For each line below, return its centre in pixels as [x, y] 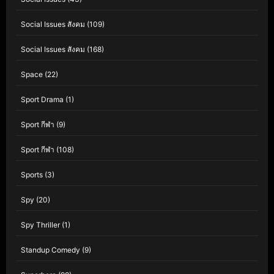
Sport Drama [42, 100]
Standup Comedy [50, 250]
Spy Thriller [40, 225]
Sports [32, 175]
